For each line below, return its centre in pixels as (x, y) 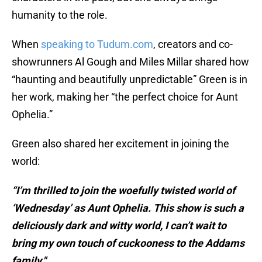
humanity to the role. (60, 15)
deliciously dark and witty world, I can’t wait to (119, 226)
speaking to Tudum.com (97, 44)
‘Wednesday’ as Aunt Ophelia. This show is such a (128, 208)
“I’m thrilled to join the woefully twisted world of (123, 191)
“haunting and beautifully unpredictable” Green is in (130, 80)
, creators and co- (193, 44)
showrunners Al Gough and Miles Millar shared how (130, 62)
